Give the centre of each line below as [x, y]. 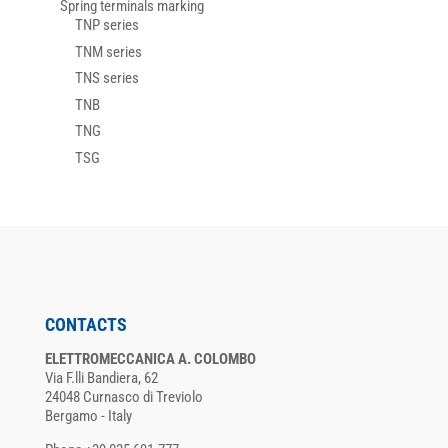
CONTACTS [85, 325]
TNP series [106, 25]
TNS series [106, 78]
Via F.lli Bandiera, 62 [101, 378]
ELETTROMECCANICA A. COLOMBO [150, 359]
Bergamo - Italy [88, 416]
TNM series [108, 51]
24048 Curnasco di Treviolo [123, 397]
